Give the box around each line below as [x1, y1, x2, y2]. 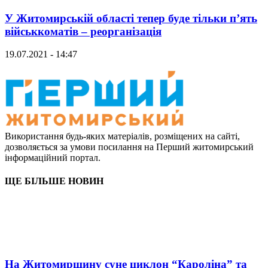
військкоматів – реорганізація [5, 25, 162, 38]
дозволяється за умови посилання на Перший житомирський [5, 142, 254, 153]
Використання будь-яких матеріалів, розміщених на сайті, [5, 131, 240, 142]
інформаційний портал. [5, 153, 100, 163]
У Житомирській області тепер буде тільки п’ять [5, 11, 257, 25]
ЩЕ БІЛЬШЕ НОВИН [5, 176, 103, 187]
